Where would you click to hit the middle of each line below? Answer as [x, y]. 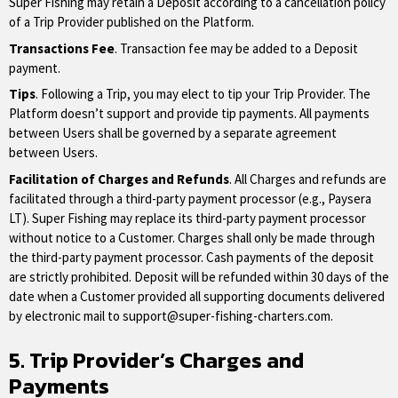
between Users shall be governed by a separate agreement [173, 133]
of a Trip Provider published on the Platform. [131, 22]
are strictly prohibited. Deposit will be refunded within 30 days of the [199, 276]
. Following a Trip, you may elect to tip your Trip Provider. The [203, 94]
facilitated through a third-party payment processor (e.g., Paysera [190, 198]
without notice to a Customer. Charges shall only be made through [192, 237]
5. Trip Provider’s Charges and [156, 360]
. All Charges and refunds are [308, 179]
